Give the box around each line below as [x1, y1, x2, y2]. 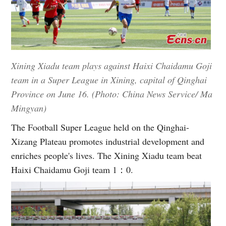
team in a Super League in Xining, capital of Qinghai [11, 74, 207, 86]
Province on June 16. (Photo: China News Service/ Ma [11, 88, 213, 100]
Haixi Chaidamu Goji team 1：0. [11, 163, 134, 176]
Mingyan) [11, 102, 47, 115]
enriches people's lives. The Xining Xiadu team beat [11, 149, 202, 162]
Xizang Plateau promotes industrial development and [11, 135, 205, 148]
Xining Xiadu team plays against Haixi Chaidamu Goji [11, 60, 212, 72]
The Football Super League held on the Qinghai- [11, 121, 190, 134]
